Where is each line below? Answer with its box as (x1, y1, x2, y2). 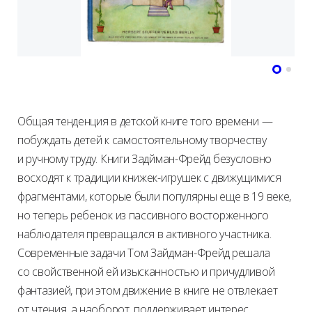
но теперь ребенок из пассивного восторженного (17, 207, 269, 223)
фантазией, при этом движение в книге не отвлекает (17, 282, 278, 298)
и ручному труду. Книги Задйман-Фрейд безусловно (17, 150, 272, 166)
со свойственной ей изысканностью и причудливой (17, 263, 275, 279)
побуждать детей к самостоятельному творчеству (17, 132, 267, 148)
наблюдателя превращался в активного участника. (17, 226, 272, 242)
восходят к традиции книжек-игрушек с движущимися (17, 169, 281, 185)
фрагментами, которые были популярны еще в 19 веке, (17, 188, 291, 204)
